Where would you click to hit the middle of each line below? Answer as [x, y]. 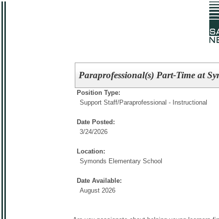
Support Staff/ [99, 102]
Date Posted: [96, 122]
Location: [91, 151]
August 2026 [98, 190]
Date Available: [99, 181]
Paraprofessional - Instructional [163, 102]
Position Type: [99, 93]
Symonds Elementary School [121, 161]
